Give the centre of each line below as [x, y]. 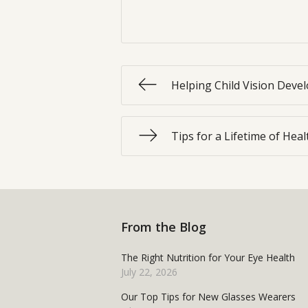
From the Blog [164, 227]
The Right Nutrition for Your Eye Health [208, 258]
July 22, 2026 [149, 272]
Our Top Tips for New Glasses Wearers [208, 297]
